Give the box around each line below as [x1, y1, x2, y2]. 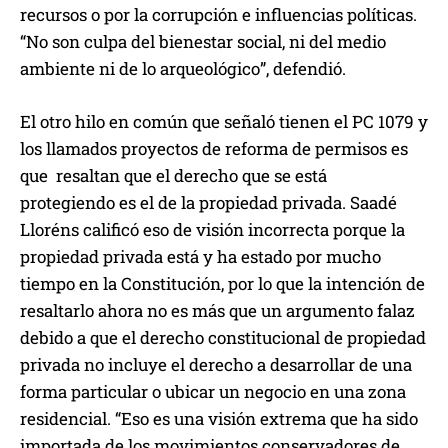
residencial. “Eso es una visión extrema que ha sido [20, 407, 418, 431]
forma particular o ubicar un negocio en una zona [20, 380, 406, 404]
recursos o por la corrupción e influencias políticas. [20, 3, 417, 27]
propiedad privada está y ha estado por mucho [20, 245, 381, 269]
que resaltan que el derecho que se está [20, 164, 331, 188]
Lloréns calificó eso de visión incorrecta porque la [20, 218, 405, 242]
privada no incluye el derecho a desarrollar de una [20, 353, 412, 377]
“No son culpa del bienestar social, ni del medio [20, 30, 386, 54]
